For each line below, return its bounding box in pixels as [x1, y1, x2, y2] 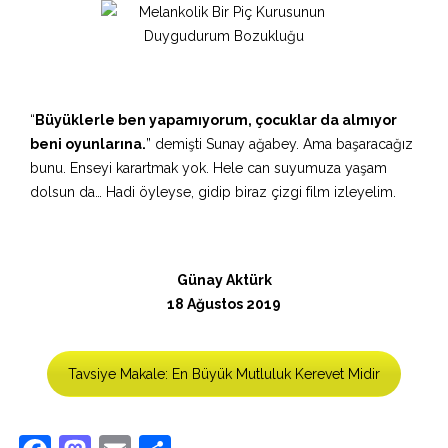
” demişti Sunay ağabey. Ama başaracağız [146, 136, 413, 152]
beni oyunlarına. [30, 136, 146, 152]
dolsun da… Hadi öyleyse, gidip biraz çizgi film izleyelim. [30, 184, 396, 200]
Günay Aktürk [176, 272, 272, 288]
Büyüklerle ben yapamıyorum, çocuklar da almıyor [35, 112, 397, 128]
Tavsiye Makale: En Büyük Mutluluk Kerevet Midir [68, 366, 380, 382]
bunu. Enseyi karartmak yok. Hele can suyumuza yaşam [30, 160, 387, 176]
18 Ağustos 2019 [167, 296, 281, 312]
